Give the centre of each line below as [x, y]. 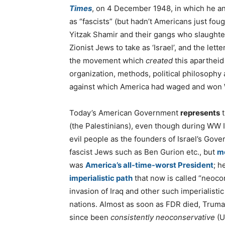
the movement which [107, 61]
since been [90, 217]
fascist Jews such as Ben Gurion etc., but [143, 152]
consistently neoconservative [163, 217]
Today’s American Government [125, 113]
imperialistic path [101, 178]
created [159, 61]
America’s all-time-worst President [149, 165]
